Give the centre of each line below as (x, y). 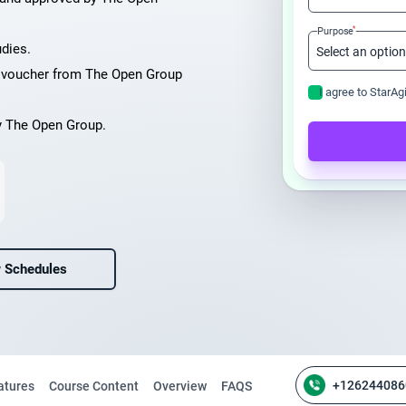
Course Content (94, 386)
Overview (180, 386)
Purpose (335, 31)
